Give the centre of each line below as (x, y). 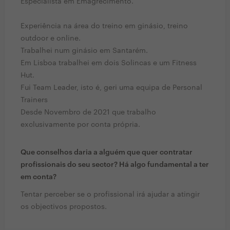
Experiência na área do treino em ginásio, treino (104, 26)
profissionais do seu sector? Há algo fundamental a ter (115, 165)
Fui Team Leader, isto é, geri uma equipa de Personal (111, 88)
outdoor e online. (51, 39)
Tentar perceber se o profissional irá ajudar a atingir (110, 195)
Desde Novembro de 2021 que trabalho (88, 113)
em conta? (39, 177)
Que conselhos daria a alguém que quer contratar (107, 153)
